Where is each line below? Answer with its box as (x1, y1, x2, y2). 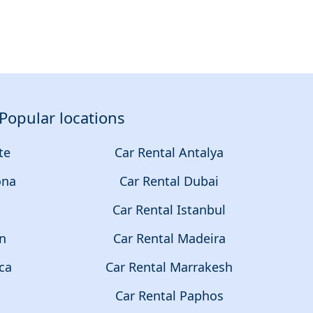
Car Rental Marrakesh (105, 259, 233, 276)
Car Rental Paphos (115, 287, 224, 305)
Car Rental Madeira (112, 230, 226, 247)
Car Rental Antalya (115, 144, 224, 161)
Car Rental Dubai (119, 173, 219, 190)
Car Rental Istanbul (112, 201, 226, 219)
